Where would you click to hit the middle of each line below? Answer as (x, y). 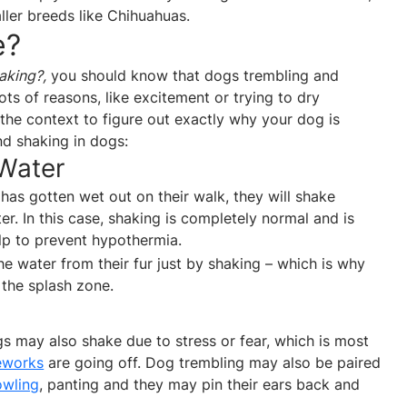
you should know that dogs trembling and (193, 76)
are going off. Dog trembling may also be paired (213, 363)
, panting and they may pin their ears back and (200, 385)
